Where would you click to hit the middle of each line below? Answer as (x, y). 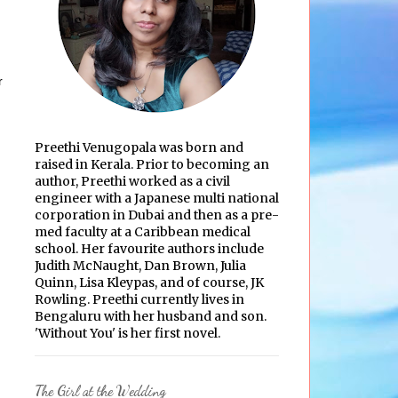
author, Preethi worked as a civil (132, 181)
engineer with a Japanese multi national (157, 198)
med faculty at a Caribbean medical (143, 231)
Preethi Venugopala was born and (139, 147)
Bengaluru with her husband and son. (151, 316)
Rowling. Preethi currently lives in (139, 299)
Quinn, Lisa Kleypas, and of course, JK (149, 282)
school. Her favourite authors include (149, 248)
